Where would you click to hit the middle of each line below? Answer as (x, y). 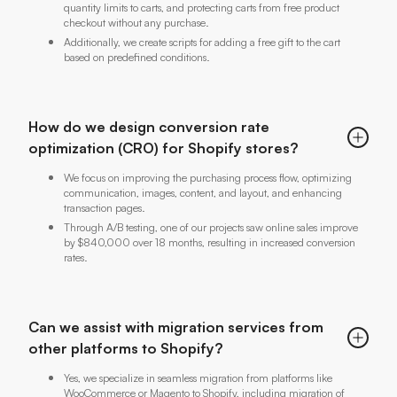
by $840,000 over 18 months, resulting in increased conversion (210, 242)
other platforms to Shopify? (126, 348)
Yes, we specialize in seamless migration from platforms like (198, 378)
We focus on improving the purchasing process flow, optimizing (208, 177)
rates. (76, 257)
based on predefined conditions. (137, 57)
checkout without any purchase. (136, 22)
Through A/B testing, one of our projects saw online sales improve (211, 227)
